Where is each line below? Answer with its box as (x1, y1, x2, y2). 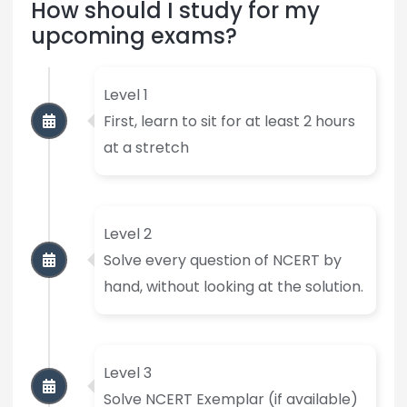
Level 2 (103, 223, 152, 244)
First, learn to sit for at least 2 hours (103, 110, 355, 132)
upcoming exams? (30, 20, 237, 51)
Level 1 (103, 84, 148, 105)
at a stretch (103, 136, 189, 158)
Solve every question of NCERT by (103, 249, 342, 271)
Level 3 (103, 362, 152, 383)
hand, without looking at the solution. (103, 275, 363, 297)
